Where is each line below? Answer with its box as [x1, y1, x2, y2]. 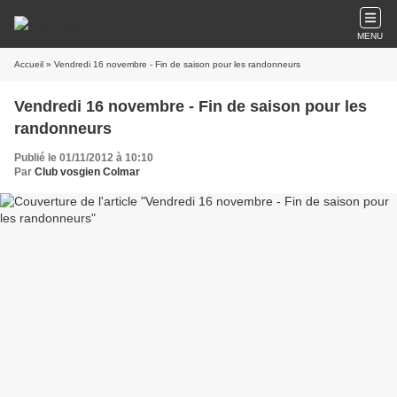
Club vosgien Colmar [35, 166, 140, 178]
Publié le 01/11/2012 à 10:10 [14, 152, 153, 164]
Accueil [14, 59, 43, 69]
